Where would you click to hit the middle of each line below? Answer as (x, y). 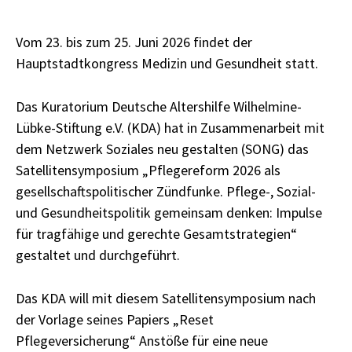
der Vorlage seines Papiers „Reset (115, 319)
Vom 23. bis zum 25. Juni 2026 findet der (134, 42)
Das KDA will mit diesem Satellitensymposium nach (166, 298)
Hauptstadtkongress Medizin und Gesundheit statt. (167, 63)
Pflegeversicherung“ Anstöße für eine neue (142, 340)
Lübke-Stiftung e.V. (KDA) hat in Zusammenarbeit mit (170, 127)
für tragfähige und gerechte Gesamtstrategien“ (156, 233)
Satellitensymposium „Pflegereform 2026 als (148, 170)
